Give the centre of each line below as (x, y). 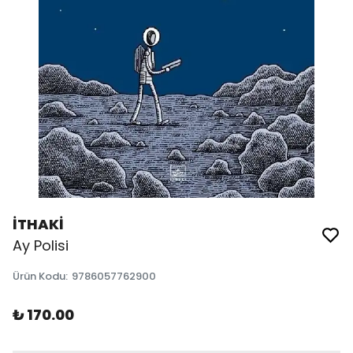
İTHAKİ (38, 224)
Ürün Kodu (39, 276)
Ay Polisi (41, 245)
